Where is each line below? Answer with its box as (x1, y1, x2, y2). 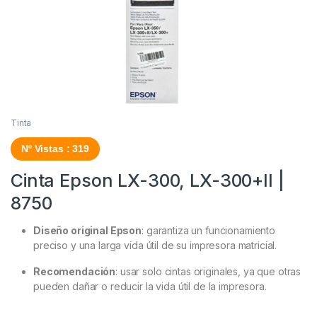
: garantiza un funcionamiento (142, 224, 276, 237)
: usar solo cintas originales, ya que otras (115, 265, 301, 278)
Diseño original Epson (33, 224, 142, 237)
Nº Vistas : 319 (21, 143, 89, 155)
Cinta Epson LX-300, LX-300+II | (11, 170, 284, 192)
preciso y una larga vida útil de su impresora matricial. (33, 239, 277, 252)
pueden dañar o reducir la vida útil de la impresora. (33, 280, 267, 293)
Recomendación (33, 265, 116, 278)
